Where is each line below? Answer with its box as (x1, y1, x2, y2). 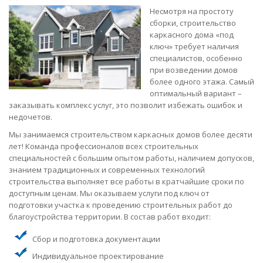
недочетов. (9, 111, 52, 122)
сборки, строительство (150, 17, 236, 28)
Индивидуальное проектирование (32, 250, 164, 261)
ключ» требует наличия (150, 41, 239, 52)
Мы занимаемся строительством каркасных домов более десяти (9, 129, 252, 140)
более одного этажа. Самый (150, 76, 254, 87)
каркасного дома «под (150, 29, 234, 40)
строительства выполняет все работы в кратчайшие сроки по (9, 176, 244, 187)
